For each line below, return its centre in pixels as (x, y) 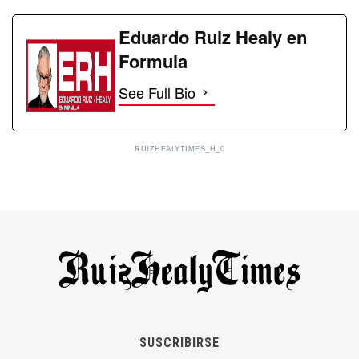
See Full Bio (157, 92)
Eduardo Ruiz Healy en (213, 37)
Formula (153, 61)
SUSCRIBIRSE (179, 343)
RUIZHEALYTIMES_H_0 (179, 149)
